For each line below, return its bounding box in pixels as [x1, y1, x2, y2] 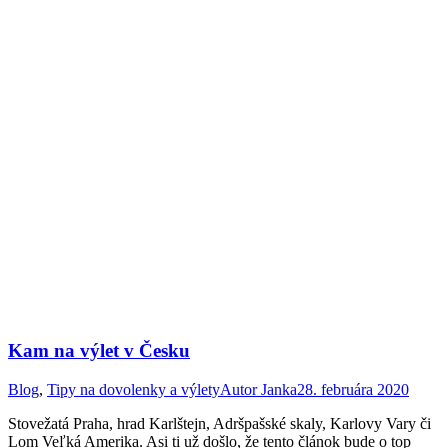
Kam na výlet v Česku [8, 340, 190, 362]
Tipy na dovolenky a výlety [47, 381, 220, 399]
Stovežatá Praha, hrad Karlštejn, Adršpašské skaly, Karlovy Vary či [8, 415, 431, 433]
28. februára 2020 [297, 381, 409, 399]
